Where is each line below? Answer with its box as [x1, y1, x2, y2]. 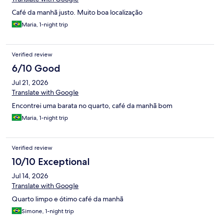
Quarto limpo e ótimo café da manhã [12, 194, 123, 204]
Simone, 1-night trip [22, 207, 74, 216]
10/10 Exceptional [12, 156, 90, 168]
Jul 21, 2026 [12, 78, 48, 87]
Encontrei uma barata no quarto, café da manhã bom [12, 101, 172, 110]
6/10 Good [12, 62, 60, 75]
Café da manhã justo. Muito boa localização [12, 8, 142, 17]
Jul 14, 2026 [12, 171, 48, 181]
